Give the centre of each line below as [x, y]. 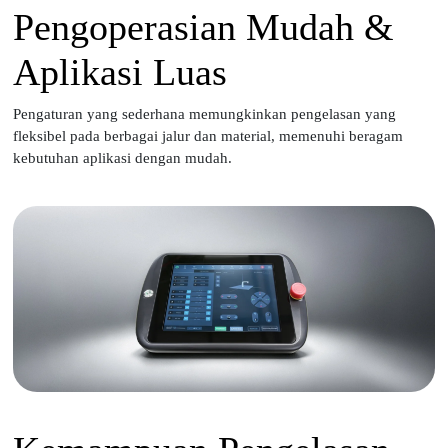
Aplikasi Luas [120, 73]
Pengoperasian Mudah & [204, 28]
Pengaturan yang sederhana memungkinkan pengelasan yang [205, 113]
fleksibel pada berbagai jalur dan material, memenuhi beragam [208, 135]
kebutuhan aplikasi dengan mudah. [123, 157]
